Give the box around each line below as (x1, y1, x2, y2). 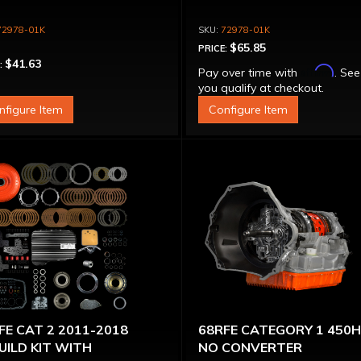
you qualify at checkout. (198, 81, 325, 95)
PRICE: (198, 43, 230, 54)
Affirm (301, 64, 335, 77)
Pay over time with (198, 65, 301, 80)
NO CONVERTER (198, 339, 303, 355)
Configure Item (209, 102, 288, 117)
